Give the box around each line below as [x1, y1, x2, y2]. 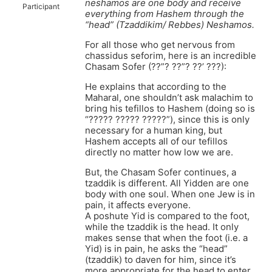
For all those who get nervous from [85, 39, 235, 51]
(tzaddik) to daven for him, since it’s [85, 254, 236, 266]
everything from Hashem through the [85, 8, 244, 20]
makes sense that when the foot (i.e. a [85, 232, 248, 244]
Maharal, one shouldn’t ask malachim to [85, 92, 253, 104]
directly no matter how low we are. [85, 146, 233, 158]
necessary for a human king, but [85, 124, 222, 137]
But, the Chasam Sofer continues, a [85, 166, 236, 178]
